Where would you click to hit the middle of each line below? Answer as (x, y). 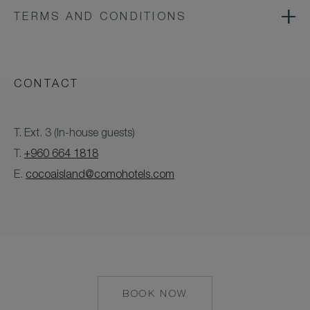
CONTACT (47, 85)
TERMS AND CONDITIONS (100, 18)
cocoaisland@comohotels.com (100, 175)
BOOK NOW (155, 294)
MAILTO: (177, 301)
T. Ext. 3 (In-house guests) (74, 134)
